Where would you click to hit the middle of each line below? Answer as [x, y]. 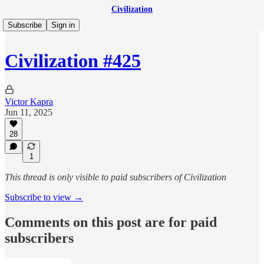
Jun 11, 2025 [29, 112]
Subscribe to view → [44, 197]
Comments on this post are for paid [111, 222]
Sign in [63, 25]
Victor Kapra [29, 101]
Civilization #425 [73, 61]
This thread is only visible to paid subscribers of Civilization [115, 177]
